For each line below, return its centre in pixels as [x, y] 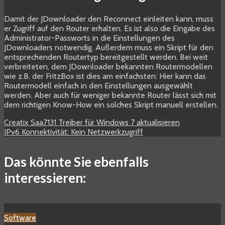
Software [20, 217]
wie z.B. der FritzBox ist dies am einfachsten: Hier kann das [105, 76]
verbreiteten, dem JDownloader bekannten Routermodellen [108, 66]
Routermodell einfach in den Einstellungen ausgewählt [98, 85]
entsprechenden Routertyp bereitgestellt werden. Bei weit [106, 57]
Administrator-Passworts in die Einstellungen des [89, 38]
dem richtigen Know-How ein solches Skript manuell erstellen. [111, 104]
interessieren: [45, 178]
